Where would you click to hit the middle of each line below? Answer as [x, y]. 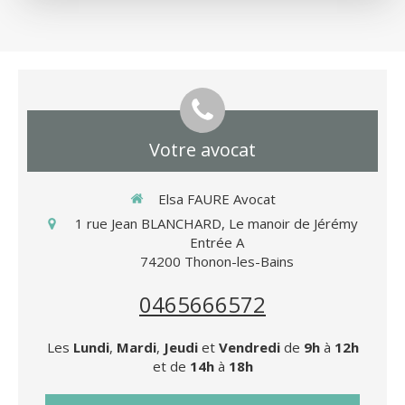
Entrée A [217, 243]
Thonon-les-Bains [239, 262]
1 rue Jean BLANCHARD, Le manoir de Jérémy [217, 224]
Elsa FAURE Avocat [217, 198]
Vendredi [249, 348]
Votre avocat [202, 149]
